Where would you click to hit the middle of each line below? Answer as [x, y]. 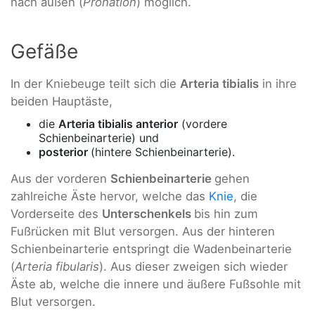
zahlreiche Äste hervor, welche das [110, 196]
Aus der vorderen [60, 178]
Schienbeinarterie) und [99, 137]
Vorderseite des [56, 213]
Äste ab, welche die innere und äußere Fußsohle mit [156, 284]
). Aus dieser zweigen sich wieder [193, 266]
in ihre [278, 84]
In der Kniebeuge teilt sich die [95, 84]
